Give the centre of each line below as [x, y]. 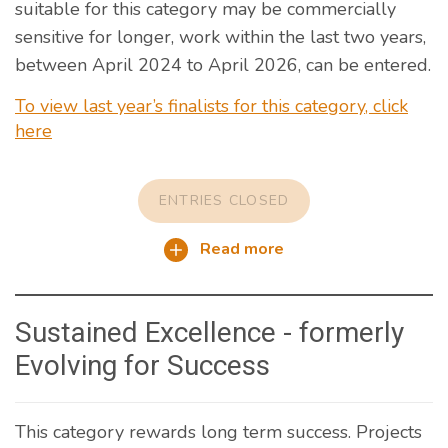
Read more [240, 248]
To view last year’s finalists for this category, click [211, 105]
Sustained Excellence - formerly [209, 332]
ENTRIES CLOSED [224, 200]
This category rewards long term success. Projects [218, 431]
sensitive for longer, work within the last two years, [220, 36]
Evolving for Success [142, 365]
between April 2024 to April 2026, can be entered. [223, 64]
